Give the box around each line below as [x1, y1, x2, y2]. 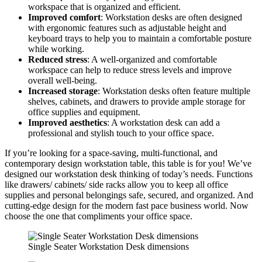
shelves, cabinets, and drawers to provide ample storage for [28, 96, 245, 106]
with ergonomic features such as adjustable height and [28, 22, 226, 33]
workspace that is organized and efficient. [28, 1, 181, 12]
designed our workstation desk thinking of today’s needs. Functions [5, 168, 253, 179]
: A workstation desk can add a [107, 117, 220, 127]
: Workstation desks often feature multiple [98, 85, 250, 96]
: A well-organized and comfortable [87, 54, 217, 64]
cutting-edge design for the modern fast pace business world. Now [5, 200, 249, 211]
